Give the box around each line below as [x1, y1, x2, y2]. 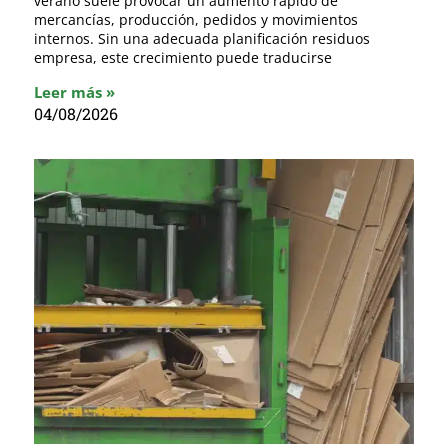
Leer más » [34, 82, 115, 103]
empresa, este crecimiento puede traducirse [34, 48, 332, 68]
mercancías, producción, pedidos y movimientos [34, 10, 358, 30]
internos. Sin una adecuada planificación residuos [34, 29, 370, 49]
